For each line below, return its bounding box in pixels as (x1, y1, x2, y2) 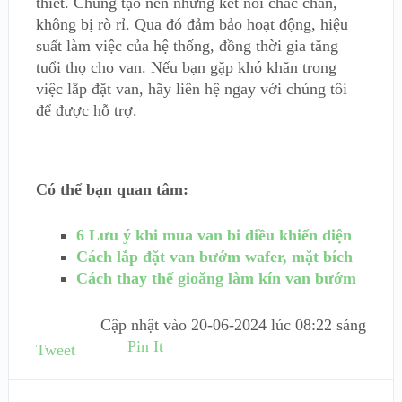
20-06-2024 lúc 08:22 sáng (191, 315, 367, 334)
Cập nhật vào (100, 315, 192, 334)
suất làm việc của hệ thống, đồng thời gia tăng (35, 36, 338, 55)
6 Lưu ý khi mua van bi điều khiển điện (75, 225, 352, 244)
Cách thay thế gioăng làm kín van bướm (75, 268, 356, 287)
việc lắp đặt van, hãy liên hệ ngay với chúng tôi (35, 79, 347, 98)
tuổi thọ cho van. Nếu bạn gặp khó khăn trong (35, 57, 336, 76)
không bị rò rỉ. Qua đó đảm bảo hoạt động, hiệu (35, 14, 348, 33)
